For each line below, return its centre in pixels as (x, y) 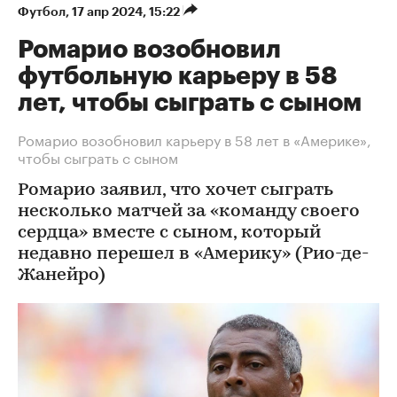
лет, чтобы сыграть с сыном (190, 103)
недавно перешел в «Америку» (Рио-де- (193, 254)
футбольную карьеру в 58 (178, 76)
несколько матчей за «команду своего (189, 212)
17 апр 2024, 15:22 (127, 12)
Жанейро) (62, 276)
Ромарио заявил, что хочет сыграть (175, 191)
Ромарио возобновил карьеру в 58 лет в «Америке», (195, 139)
